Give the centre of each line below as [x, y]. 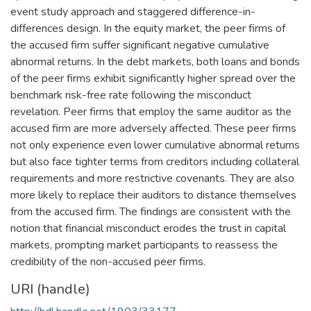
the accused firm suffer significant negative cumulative [140, 45]
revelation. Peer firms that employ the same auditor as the [151, 111]
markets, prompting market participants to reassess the [144, 245]
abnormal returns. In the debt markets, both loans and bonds [155, 61]
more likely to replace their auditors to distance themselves [153, 195]
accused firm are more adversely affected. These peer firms [153, 128]
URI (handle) [50, 289]
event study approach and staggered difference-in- [133, 11]
